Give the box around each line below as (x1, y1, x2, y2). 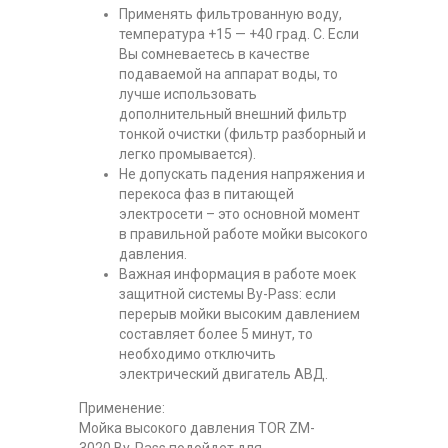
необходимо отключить (119, 345, 276, 362)
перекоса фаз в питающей (119, 185, 294, 202)
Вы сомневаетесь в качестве (119, 45, 310, 62)
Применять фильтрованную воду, (119, 5, 342, 22)
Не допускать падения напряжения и (119, 165, 365, 182)
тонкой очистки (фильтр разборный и (119, 125, 366, 142)
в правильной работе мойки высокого (119, 225, 368, 242)
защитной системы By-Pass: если (119, 285, 336, 302)
